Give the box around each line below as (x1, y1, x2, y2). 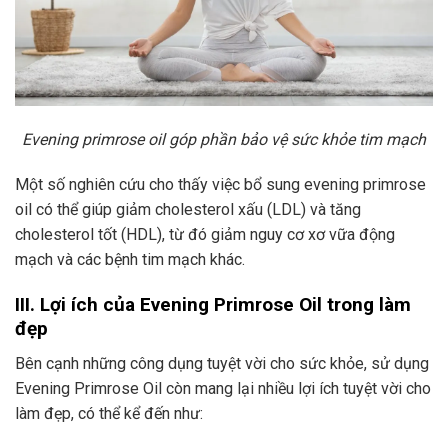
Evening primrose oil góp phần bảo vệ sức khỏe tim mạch (22, 129, 426, 149)
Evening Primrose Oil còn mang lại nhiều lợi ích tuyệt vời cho (15, 378, 431, 398)
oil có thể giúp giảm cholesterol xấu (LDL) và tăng (15, 200, 361, 220)
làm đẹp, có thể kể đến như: (15, 403, 203, 423)
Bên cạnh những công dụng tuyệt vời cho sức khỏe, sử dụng (15, 353, 429, 373)
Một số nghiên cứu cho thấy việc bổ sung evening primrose (15, 175, 426, 195)
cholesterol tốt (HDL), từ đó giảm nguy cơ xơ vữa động (15, 225, 395, 245)
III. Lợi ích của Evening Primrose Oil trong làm (15, 293, 411, 317)
